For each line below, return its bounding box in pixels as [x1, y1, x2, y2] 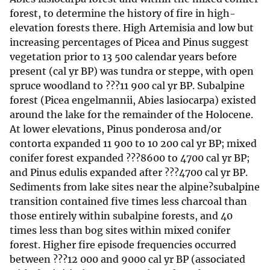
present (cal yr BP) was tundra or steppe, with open [10, 65, 254, 78]
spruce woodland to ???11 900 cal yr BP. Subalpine [10, 80, 245, 92]
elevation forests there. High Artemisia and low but [10, 22, 254, 34]
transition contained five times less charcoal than [10, 195, 247, 208]
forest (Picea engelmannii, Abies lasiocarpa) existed [10, 94, 256, 107]
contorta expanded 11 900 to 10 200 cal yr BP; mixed [10, 137, 257, 150]
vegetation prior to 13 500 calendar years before [10, 51, 237, 63]
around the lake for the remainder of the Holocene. [10, 108, 253, 121]
